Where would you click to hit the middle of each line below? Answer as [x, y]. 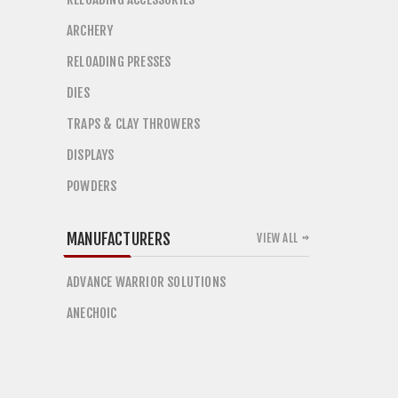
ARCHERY [90, 31]
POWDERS [92, 186]
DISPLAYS [91, 155]
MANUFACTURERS [119, 239]
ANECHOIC [92, 313]
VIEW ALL [277, 238]
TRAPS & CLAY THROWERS [134, 124]
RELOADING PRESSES [119, 62]
